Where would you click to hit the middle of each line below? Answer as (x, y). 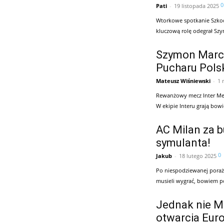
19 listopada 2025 (196, 5)
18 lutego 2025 (198, 155)
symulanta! (183, 142)
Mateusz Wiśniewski (183, 80)
